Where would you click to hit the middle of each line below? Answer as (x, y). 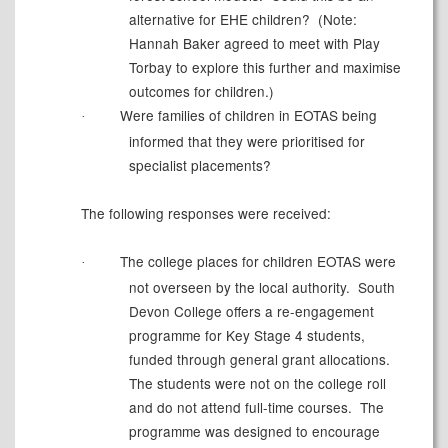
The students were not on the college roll (257, 383)
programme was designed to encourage (254, 431)
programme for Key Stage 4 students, (246, 335)
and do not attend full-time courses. (240, 407)
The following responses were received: (205, 213)
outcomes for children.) (201, 91)
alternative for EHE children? (219, 19)
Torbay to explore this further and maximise (264, 67)
